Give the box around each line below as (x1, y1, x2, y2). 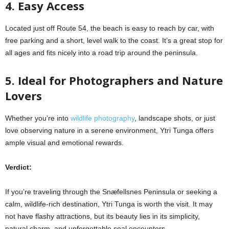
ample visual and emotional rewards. (5, 138, 124, 147)
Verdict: (5, 163, 32, 171)
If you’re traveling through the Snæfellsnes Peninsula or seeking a (5, 187, 217, 196)
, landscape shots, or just (134, 113, 215, 122)
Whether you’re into (5, 113, 71, 122)
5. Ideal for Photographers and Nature (5, 72, 223, 88)
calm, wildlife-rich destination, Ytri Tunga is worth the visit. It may (5, 199, 213, 208)
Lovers (5, 87, 42, 103)
